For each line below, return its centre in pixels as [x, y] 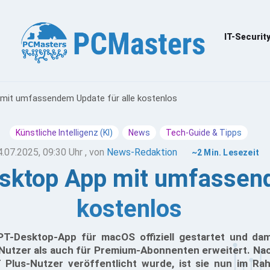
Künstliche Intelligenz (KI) [64, 133]
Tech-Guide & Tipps [203, 133]
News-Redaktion [142, 152]
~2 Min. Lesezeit [225, 152]
